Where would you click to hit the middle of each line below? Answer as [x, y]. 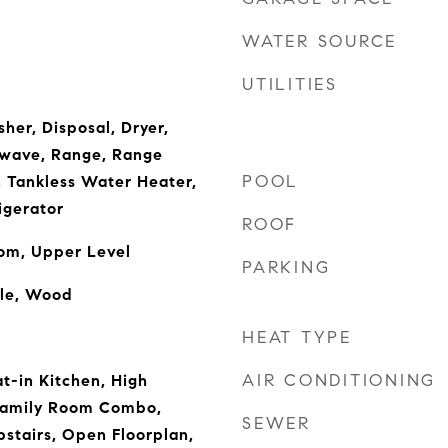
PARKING [286, 267]
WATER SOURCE [319, 41]
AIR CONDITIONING [339, 380]
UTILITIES [290, 84]
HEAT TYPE [297, 337]
